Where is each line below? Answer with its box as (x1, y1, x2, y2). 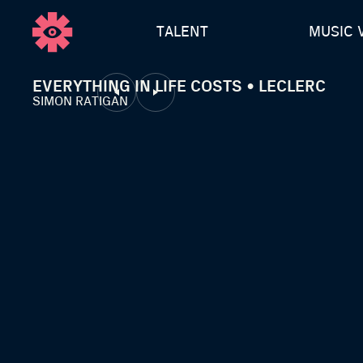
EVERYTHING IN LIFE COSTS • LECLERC (32, 77, 326, 96)
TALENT (156, 24, 209, 41)
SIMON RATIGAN (32, 94, 128, 109)
